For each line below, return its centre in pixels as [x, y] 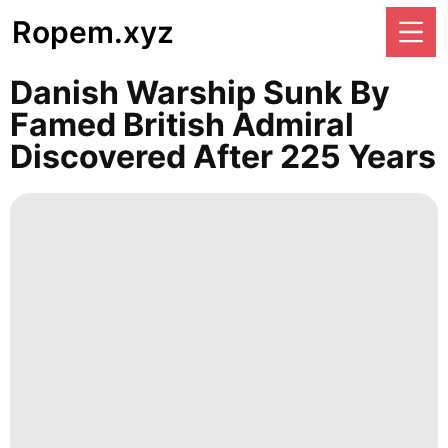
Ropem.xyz [93, 32]
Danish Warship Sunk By [200, 92]
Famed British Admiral [182, 124]
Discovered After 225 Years [223, 156]
